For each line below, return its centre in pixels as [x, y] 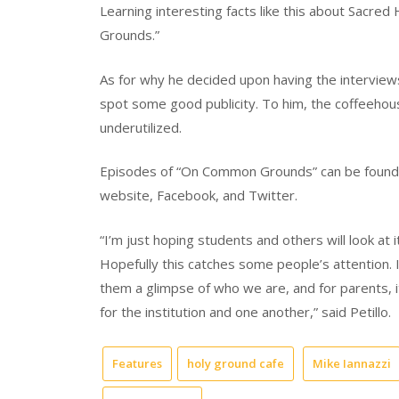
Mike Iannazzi [352, 364]
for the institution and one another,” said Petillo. [245, 311]
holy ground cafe [236, 364]
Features [137, 364]
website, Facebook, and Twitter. [199, 195]
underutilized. [141, 127]
